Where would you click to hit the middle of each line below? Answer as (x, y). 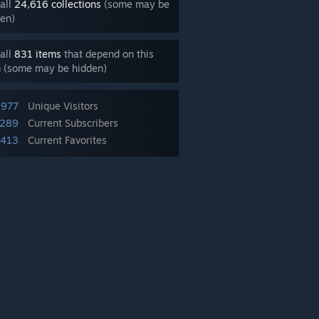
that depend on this (108, 54)
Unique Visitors (63, 106)
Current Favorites (67, 140)
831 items (38, 54)
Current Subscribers (73, 123)
